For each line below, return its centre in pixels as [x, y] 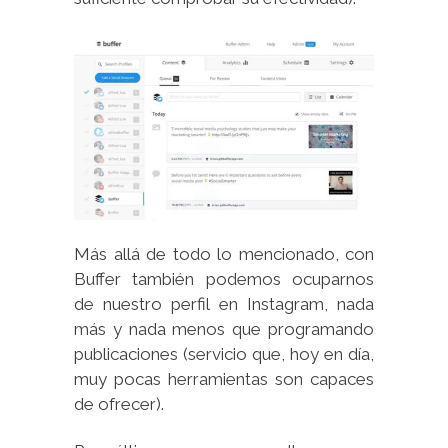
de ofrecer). [119, 403]
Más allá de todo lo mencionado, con [224, 253]
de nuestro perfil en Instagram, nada [224, 303]
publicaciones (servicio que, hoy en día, [224, 353]
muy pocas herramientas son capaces [224, 378]
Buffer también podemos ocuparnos [224, 278]
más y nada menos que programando [224, 328]
